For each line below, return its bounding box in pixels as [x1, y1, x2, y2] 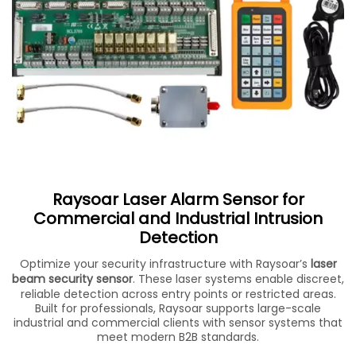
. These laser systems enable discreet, [133, 270, 344, 287]
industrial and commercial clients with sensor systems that [14, 314, 342, 331]
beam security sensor [12, 270, 133, 287]
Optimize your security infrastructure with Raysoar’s [19, 255, 311, 272]
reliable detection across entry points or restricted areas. [20, 285, 336, 302]
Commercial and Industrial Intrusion [33, 207, 323, 230]
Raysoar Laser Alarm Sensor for [52, 188, 304, 211]
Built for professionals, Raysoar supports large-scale [35, 300, 321, 316]
